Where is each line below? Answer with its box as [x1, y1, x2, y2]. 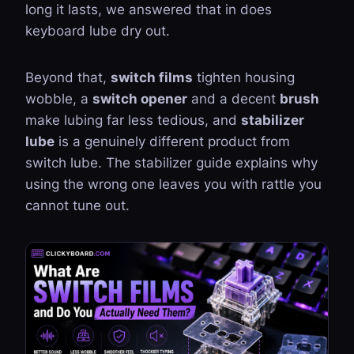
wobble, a [25, 91, 92, 107]
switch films [111, 70, 193, 85]
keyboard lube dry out [25, 23, 166, 39]
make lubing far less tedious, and [25, 112, 241, 128]
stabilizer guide [134, 155, 232, 171]
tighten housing [193, 70, 295, 85]
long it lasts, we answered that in [25, 2, 240, 17]
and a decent [187, 91, 280, 107]
